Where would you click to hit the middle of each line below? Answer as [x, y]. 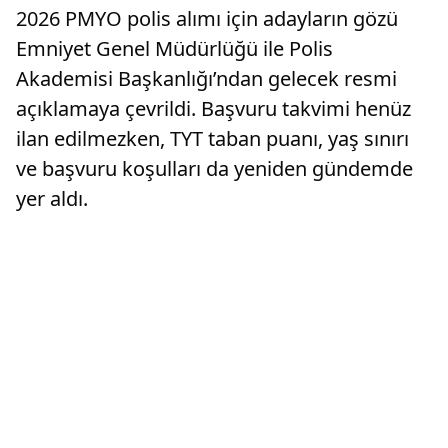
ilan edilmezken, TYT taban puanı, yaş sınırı [212, 139]
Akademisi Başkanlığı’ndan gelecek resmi [206, 79]
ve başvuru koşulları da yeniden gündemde [214, 169]
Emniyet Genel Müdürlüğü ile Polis [174, 49]
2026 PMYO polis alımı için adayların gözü [207, 19]
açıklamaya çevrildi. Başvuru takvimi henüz [213, 109]
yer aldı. [52, 199]
